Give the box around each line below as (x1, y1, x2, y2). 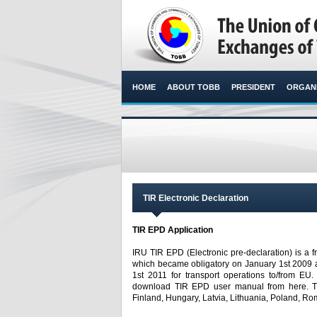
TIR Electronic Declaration (143, 193, 248, 203)
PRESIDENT (231, 83, 275, 91)
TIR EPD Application (132, 225, 215, 235)
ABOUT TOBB (167, 83, 220, 91)
